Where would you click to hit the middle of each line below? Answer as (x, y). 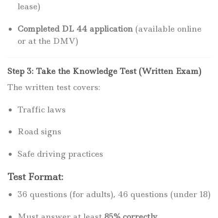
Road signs (39, 132)
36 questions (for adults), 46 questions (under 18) (114, 194)
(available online (167, 29)
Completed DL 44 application (75, 29)
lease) (29, 7)
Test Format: (35, 177)
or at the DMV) (48, 41)
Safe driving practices (60, 154)
